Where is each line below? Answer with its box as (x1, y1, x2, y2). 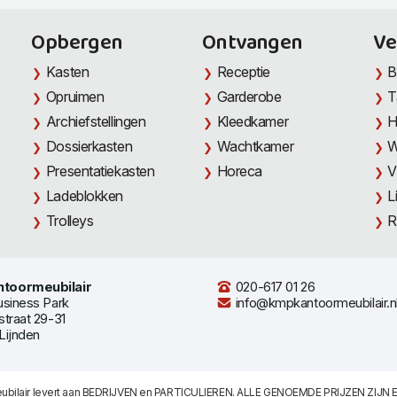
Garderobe (216, 87, 282, 105)
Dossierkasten (45, 136, 133, 155)
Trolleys (45, 211, 94, 230)
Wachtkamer (216, 136, 294, 155)
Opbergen (31, 25, 123, 61)
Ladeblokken (45, 186, 124, 205)
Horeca (216, 161, 262, 180)
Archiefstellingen (45, 112, 146, 130)
